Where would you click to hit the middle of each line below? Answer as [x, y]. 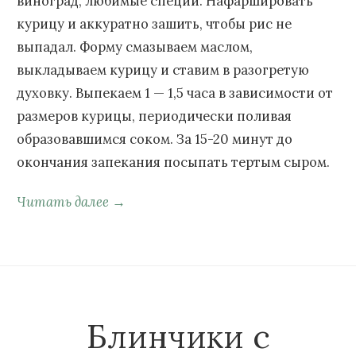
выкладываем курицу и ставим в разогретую [163, 70]
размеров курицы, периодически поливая [154, 116]
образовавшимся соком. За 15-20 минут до [155, 139]
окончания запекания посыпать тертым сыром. [173, 163]
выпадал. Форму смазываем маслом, [135, 47]
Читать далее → [71, 202]
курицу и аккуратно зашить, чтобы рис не [154, 24]
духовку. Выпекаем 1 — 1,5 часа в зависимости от [175, 93]
